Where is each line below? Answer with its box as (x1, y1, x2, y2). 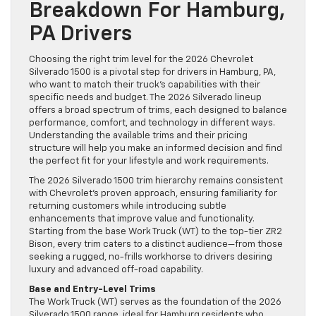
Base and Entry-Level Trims (29, 285, 156, 295)
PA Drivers (29, 24, 132, 46)
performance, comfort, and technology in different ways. (29, 119, 275, 128)
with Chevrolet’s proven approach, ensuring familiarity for (29, 189, 277, 199)
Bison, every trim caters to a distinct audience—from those (29, 240, 283, 250)
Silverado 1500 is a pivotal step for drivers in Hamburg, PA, (29, 68, 276, 78)
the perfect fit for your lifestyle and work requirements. (29, 157, 269, 166)
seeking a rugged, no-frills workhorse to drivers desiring (29, 253, 272, 262)
